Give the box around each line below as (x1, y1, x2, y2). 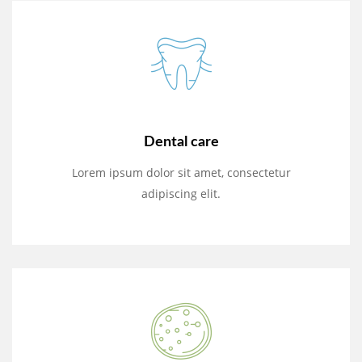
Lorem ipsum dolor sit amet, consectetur (71, 165, 291, 181)
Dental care (143, 135, 219, 150)
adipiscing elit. (141, 186, 221, 202)
